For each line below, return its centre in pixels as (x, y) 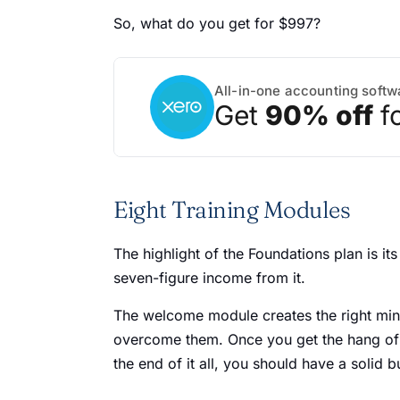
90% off (319, 115)
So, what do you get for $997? (217, 23)
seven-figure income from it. (209, 278)
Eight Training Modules (232, 210)
